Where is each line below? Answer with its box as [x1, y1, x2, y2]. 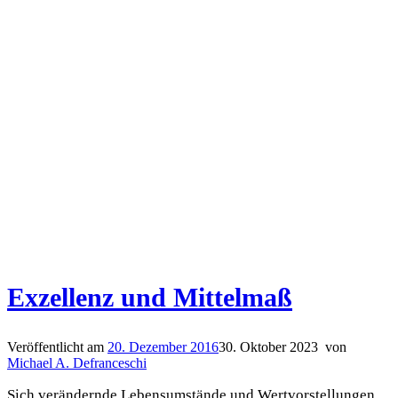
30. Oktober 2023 [219, 338, 318, 354]
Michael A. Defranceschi [7, 354, 147, 370]
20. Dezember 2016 [107, 338, 219, 354]
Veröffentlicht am [7, 338, 107, 354]
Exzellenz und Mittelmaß [7, 282, 292, 312]
